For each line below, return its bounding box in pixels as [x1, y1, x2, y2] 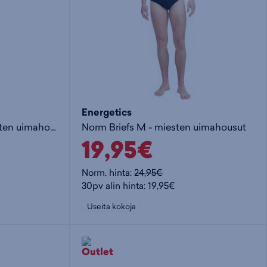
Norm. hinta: [82, 166, 135, 179]
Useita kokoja [87, 200, 136, 212]
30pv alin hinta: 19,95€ [82, 179, 176, 192]
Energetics [82, 105, 132, 119]
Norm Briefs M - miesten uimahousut [82, 120, 247, 133]
